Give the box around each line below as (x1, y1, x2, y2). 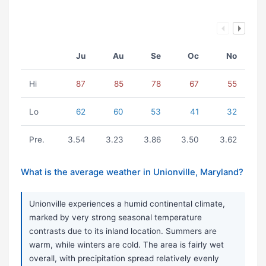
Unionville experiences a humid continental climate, (29, 199, 225, 209)
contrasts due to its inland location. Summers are (29, 226, 217, 236)
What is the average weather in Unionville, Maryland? (21, 167, 243, 178)
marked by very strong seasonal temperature (29, 213, 202, 223)
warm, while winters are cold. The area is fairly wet (29, 240, 224, 250)
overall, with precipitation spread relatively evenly (29, 254, 219, 264)
